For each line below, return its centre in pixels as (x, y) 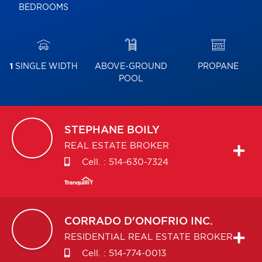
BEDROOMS (44, 8)
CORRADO (93, 222)
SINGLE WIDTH (45, 67)
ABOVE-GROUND (131, 67)
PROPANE (218, 67)
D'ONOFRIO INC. (168, 222)
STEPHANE (94, 130)
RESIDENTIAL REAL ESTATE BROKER (149, 237)
